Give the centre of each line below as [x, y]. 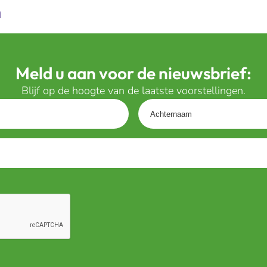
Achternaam [166, 106]
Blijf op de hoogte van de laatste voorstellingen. [133, 91]
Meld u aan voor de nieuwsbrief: [133, 73]
